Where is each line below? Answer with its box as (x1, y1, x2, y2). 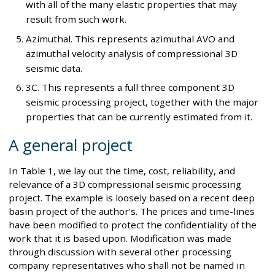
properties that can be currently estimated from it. (26, 110, 252, 123)
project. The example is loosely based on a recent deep (9, 192, 255, 204)
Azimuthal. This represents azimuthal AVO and (26, 32, 234, 45)
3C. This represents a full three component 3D (26, 81, 234, 94)
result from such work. (26, 13, 126, 26)
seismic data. (26, 61, 82, 74)
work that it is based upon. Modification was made (9, 232, 231, 245)
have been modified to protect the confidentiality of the (9, 219, 257, 231)
